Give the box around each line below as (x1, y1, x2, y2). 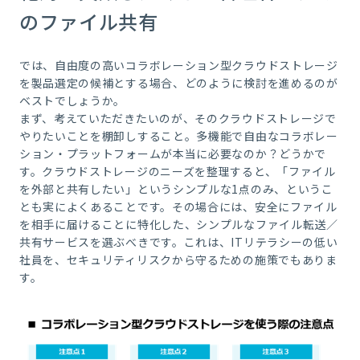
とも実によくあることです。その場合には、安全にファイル (18, 198, 337, 215)
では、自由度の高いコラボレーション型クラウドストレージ (18, 56, 338, 73)
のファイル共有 (18, 6, 158, 35)
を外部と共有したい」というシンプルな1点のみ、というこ (18, 180, 333, 197)
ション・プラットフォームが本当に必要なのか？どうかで (18, 145, 327, 162)
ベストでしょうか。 (18, 92, 126, 108)
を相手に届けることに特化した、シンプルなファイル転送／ (18, 215, 338, 232)
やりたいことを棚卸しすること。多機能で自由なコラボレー (18, 127, 338, 144)
